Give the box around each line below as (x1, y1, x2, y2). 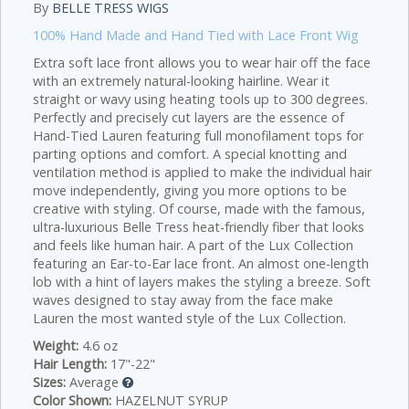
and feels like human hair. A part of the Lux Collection (33, 236, 353, 254)
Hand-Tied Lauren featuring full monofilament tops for (33, 127, 363, 144)
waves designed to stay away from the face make (33, 291, 333, 309)
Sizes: (33, 373, 66, 391)
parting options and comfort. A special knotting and (33, 145, 347, 163)
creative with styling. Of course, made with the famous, (33, 200, 365, 217)
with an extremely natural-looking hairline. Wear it (33, 72, 330, 89)
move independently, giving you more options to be (33, 182, 347, 199)
